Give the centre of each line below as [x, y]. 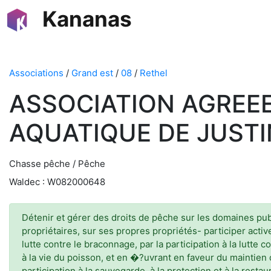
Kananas [87, 19]
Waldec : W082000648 [57, 182]
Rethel [154, 73]
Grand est [92, 73]
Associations [36, 73]
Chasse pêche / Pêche [57, 164]
